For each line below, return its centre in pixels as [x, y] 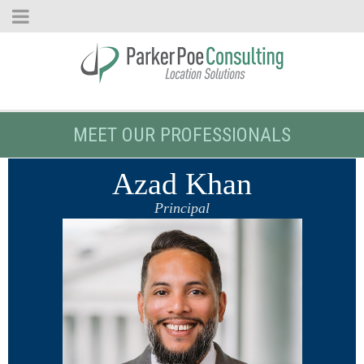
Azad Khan [182, 184]
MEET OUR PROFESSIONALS [182, 135]
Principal [182, 208]
